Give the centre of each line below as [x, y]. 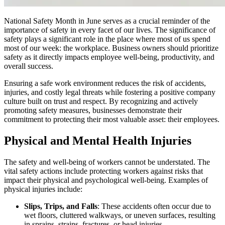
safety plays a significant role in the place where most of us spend [107, 39]
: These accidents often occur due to [154, 206]
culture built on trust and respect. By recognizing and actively [101, 101]
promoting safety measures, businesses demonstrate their [93, 110]
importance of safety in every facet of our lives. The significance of [110, 30]
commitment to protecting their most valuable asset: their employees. [112, 119]
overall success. [29, 66]
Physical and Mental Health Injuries [98, 140]
